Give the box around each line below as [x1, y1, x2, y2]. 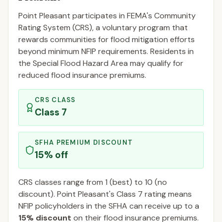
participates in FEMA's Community [70, 10, 196, 21]
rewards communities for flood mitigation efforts [18, 34, 195, 45]
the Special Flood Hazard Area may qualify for [18, 58, 183, 68]
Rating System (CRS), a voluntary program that [18, 22, 188, 33]
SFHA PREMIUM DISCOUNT [35, 138, 133, 147]
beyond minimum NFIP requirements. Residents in [18, 46, 194, 56]
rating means [143, 189, 192, 199]
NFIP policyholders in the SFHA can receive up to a [18, 201, 199, 211]
